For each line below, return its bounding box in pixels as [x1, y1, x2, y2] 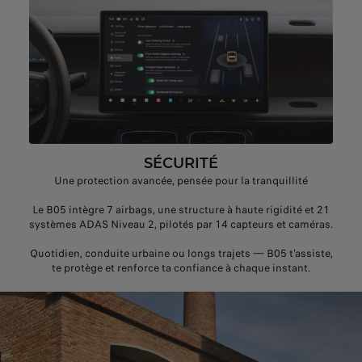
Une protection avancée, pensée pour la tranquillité [54, 173, 308, 189]
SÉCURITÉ [144, 154, 218, 173]
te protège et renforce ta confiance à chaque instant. [52, 260, 310, 276]
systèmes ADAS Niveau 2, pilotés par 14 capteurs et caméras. [29, 217, 333, 233]
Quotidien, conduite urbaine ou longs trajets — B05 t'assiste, [29, 246, 333, 262]
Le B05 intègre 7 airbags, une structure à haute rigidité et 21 [32, 202, 330, 218]
